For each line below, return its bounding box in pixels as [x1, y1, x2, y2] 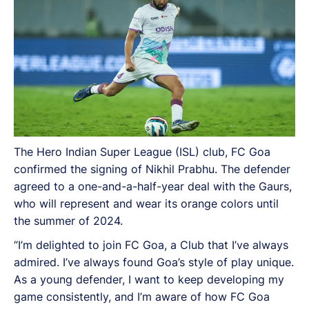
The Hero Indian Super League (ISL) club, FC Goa [14, 144, 270, 159]
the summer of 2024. [14, 213, 123, 228]
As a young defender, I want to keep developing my [14, 272, 284, 286]
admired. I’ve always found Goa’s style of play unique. [14, 255, 294, 269]
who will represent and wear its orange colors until [14, 196, 279, 210]
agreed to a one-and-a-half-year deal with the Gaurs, [14, 179, 292, 193]
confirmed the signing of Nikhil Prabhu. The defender [14, 161, 290, 176]
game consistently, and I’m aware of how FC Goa [14, 289, 270, 303]
